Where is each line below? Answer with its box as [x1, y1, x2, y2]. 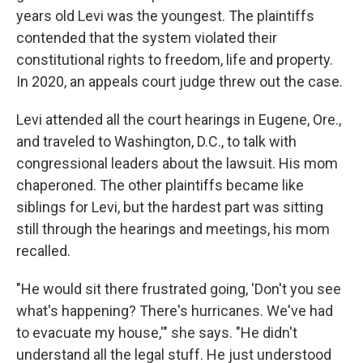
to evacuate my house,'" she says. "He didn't [16, 323, 297, 341]
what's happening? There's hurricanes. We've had [16, 301, 333, 319]
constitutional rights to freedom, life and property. [16, 50, 333, 68]
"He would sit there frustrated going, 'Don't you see [16, 280, 341, 297]
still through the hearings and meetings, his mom [16, 220, 330, 237]
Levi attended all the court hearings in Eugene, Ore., [16, 110, 341, 128]
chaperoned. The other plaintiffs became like [16, 176, 304, 194]
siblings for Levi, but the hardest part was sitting [16, 198, 323, 216]
